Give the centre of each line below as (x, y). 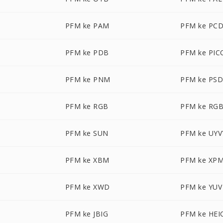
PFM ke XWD (87, 187)
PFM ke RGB (87, 106)
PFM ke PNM (88, 79)
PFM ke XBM (87, 160)
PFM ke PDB (87, 53)
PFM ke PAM (87, 26)
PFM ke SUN (87, 133)
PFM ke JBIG (87, 214)
